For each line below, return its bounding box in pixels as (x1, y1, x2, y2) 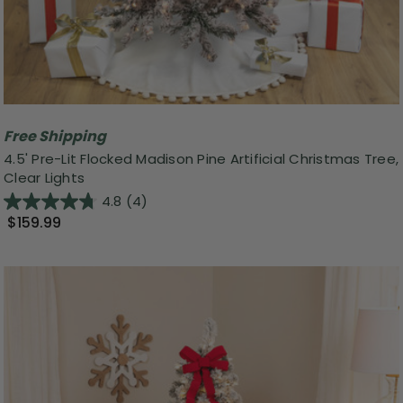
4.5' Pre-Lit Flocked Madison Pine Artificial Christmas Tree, (4, 149, 399, 169)
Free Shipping (4, 125, 106, 147)
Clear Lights (4, 168, 85, 188)
